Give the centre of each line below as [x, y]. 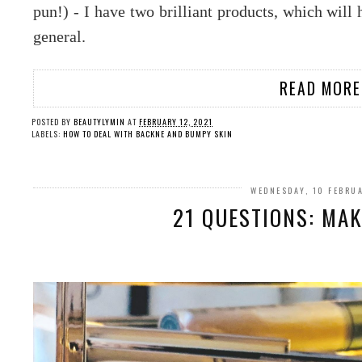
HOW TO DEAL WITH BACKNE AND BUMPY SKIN [148, 133]
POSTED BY [53, 121]
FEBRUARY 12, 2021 [176, 121]
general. [59, 36]
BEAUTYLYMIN [99, 121]
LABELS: [47, 133]
